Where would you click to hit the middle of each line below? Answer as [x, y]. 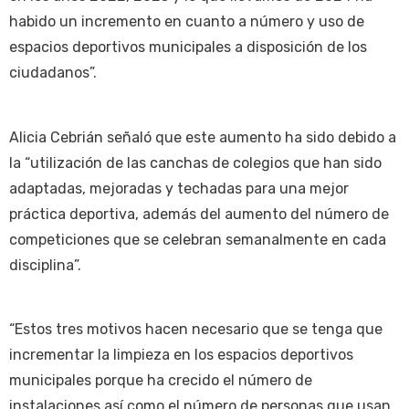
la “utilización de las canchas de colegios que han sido [195, 163]
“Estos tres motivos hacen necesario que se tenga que [196, 330]
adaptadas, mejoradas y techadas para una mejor [179, 188]
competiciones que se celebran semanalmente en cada [198, 239]
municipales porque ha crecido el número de [161, 381]
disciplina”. [45, 265]
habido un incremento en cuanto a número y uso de [187, 22]
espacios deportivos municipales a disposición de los [188, 47]
